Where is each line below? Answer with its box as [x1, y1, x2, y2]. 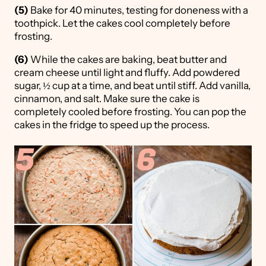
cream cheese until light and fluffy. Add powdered [14, 66, 240, 78]
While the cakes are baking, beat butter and [28, 53, 227, 65]
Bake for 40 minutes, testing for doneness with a [28, 4, 248, 16]
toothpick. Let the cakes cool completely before [14, 17, 230, 29]
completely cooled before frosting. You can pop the [14, 105, 246, 118]
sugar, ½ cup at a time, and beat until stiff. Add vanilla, [14, 79, 251, 91]
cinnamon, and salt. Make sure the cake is [14, 92, 199, 104]
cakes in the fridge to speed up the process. [14, 118, 210, 131]
